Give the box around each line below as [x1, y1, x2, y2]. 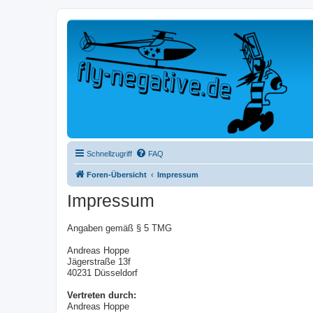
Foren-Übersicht [87, 170, 147, 179]
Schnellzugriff [87, 150, 132, 158]
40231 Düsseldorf [67, 268, 138, 278]
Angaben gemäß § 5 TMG [67, 224, 172, 233]
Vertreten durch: [67, 291, 136, 300]
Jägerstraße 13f [67, 257, 131, 267]
